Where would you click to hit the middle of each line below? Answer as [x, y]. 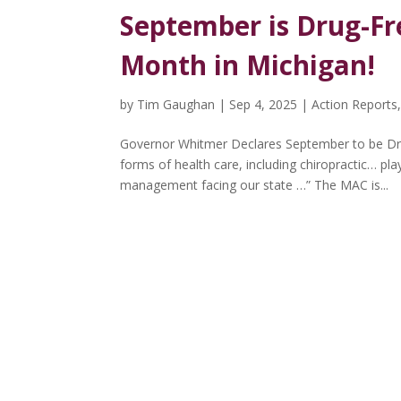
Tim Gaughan [176, 104]
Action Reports [355, 104]
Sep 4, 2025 [264, 104]
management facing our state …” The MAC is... [255, 185]
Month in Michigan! [248, 65]
